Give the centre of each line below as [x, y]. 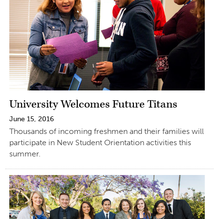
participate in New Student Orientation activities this [100, 142]
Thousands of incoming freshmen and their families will [106, 131]
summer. [25, 153]
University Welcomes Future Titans [93, 104]
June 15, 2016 [31, 119]
